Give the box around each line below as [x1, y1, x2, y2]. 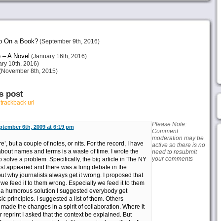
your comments [151, 155, 193, 162]
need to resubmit [151, 148, 197, 155]
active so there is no [151, 142, 205, 148]
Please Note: [151, 121, 186, 128]
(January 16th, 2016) [29, 53, 87, 60]
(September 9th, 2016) [37, 38, 100, 45]
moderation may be [151, 135, 204, 142]
